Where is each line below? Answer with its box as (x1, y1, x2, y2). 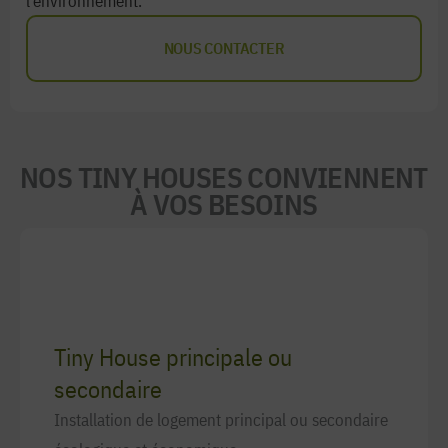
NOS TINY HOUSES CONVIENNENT (20, 158, 428, 196)
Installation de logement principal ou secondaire (54, 409, 388, 431)
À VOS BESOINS (130, 185, 318, 223)
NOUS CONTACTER (163, 38, 285, 58)
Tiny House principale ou (54, 341, 292, 373)
